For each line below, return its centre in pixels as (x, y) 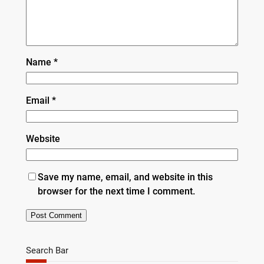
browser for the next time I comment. (116, 191)
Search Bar (47, 251)
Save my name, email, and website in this (125, 177)
